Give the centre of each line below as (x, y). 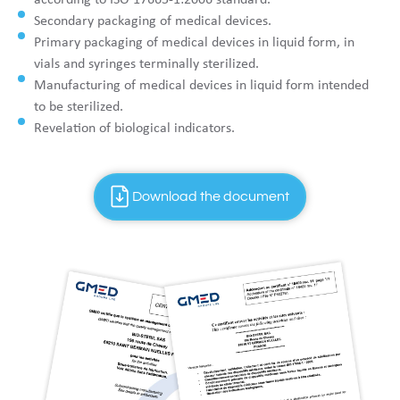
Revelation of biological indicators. (134, 128)
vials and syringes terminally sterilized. (146, 64)
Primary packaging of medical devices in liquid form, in (194, 42)
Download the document (211, 197)
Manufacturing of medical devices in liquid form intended (201, 85)
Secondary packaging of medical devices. (153, 21)
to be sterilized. (79, 107)
